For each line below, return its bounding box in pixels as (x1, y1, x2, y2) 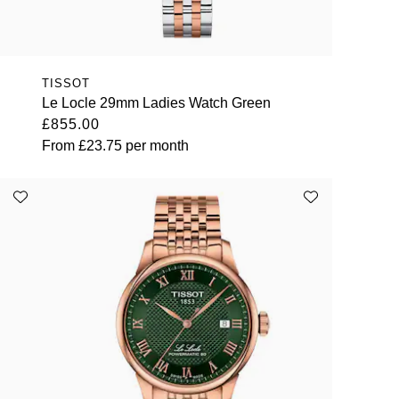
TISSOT (41, 76, 90, 90)
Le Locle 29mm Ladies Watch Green (41, 94, 271, 110)
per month (121, 137, 189, 153)
